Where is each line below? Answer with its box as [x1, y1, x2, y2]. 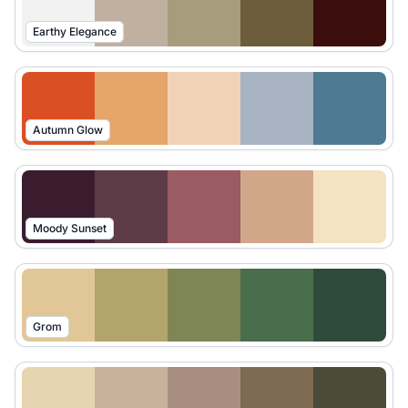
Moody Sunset [33, 221, 107, 235]
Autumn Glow [33, 123, 103, 137]
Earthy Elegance [33, 25, 117, 38]
